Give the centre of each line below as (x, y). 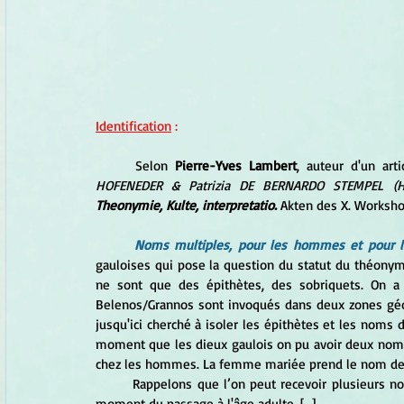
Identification (133, 126)
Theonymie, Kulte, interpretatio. (186, 206)
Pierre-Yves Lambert (236, 166)
